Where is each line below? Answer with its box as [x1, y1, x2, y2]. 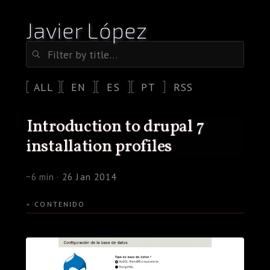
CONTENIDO [34, 199, 86, 209]
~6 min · [25, 171, 62, 183]
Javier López [25, 17, 148, 43]
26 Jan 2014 [61, 171, 117, 183]
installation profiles [26, 134, 172, 159]
